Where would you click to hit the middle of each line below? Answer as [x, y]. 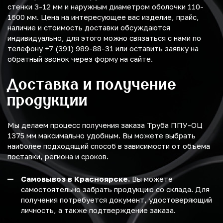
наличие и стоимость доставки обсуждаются [89, 28]
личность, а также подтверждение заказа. [98, 210]
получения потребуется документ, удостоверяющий [116, 200]
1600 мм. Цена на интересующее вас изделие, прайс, [103, 17]
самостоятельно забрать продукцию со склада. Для [115, 189]
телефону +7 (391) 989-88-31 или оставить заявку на [103, 49]
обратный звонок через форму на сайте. [80, 59]
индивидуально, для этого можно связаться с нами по [104, 38]
